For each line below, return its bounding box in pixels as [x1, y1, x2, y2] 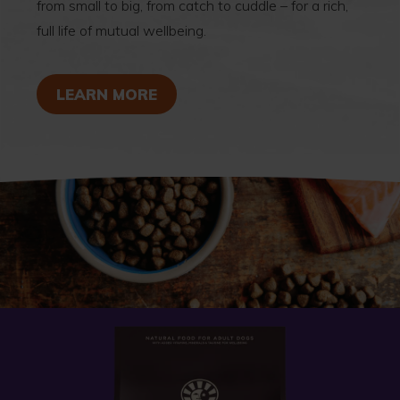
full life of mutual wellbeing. [37, 21, 206, 39]
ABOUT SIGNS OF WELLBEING [156, 83, 388, 103]
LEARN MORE [56, 84, 157, 104]
